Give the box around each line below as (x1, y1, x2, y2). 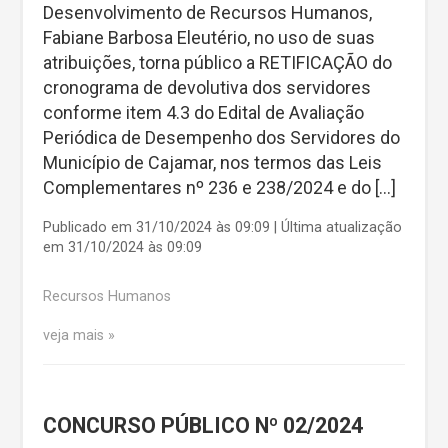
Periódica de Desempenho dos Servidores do (43, 127, 400, 149)
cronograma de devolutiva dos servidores (43, 77, 371, 99)
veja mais (43, 327, 104, 345)
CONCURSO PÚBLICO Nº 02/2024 (43, 413, 363, 439)
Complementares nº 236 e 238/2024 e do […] (43, 177, 396, 199)
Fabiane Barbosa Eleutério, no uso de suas (43, 27, 375, 49)
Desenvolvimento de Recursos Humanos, (43, 2, 372, 24)
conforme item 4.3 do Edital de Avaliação (43, 102, 364, 124)
